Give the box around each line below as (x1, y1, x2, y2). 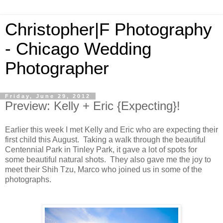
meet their (5, 165, 42, 174)
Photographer (5, 59, 109, 78)
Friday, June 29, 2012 (5, 93, 91, 99)
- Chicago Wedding (5, 39, 151, 58)
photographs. (5, 175, 51, 184)
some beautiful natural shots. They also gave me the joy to (5, 155, 211, 164)
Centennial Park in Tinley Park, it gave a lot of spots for (5, 145, 197, 154)
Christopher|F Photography (5, 20, 212, 39)
